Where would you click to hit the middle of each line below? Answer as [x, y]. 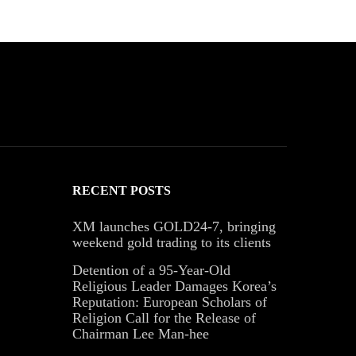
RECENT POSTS [122, 190]
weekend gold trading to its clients [172, 242]
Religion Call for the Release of [164, 317]
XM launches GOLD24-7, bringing [174, 226]
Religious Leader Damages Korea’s [174, 286]
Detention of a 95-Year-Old [151, 270]
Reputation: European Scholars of [170, 302]
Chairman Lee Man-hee [141, 333]
